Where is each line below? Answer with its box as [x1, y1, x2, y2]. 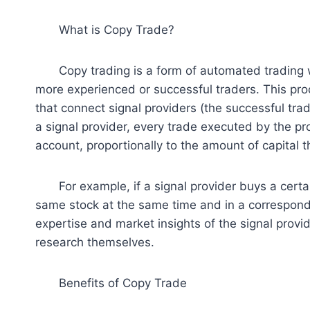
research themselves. [35, 235, 154, 250]
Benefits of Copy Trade [35, 276, 187, 291]
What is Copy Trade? [35, 23, 174, 37]
